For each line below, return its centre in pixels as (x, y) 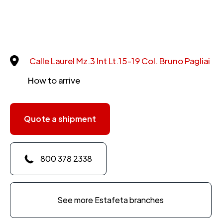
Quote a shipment (60, 119)
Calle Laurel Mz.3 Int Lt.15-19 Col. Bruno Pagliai (120, 61)
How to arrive (54, 80)
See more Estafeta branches (111, 200)
